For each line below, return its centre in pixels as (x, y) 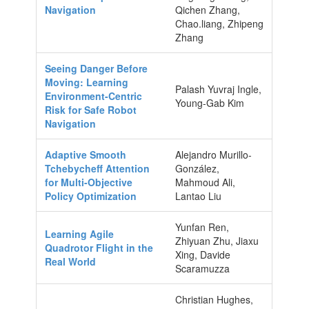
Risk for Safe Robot (91, 109)
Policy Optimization (91, 196)
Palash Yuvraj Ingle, (219, 89)
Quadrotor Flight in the (99, 247)
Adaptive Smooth (86, 154)
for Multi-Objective (89, 182)
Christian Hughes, (215, 299)
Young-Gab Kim (210, 102)
